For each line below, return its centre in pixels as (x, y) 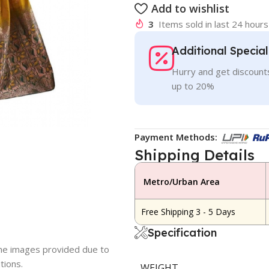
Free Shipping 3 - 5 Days (188, 211)
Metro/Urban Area (181, 181)
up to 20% (193, 86)
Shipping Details (194, 155)
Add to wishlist (190, 8)
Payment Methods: (176, 137)
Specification (182, 232)
